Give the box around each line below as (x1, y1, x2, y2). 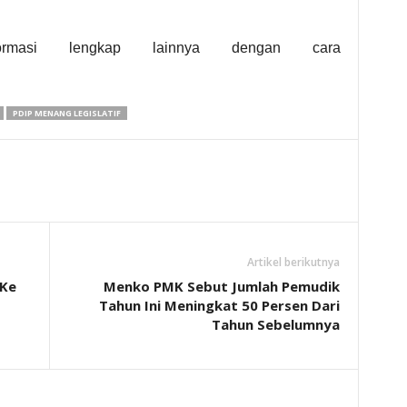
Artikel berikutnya (246, 254, 340, 270)
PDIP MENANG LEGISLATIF (12, 107, 121, 119)
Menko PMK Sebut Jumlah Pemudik (103, 277, 340, 295)
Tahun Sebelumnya (211, 315, 340, 333)
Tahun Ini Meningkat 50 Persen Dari (98, 296, 340, 314)
